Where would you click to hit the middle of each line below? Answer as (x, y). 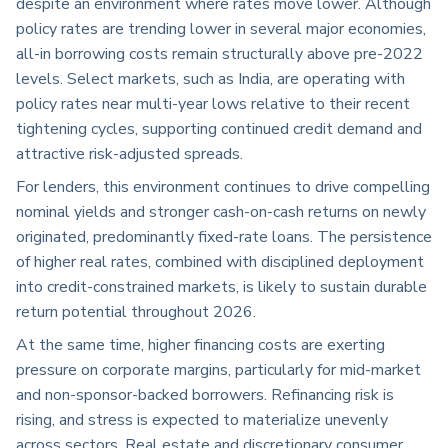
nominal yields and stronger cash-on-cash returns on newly (221, 212)
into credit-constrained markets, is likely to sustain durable (221, 287)
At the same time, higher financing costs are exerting (200, 345)
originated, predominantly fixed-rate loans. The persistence (224, 237)
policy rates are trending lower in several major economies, (221, 29)
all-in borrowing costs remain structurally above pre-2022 (219, 54)
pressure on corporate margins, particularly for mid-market (218, 370)
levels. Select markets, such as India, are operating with (210, 79)
